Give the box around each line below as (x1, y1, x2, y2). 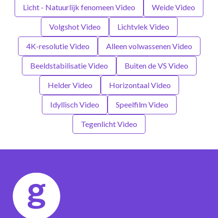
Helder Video (47, 80, 92, 90)
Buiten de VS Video (124, 60, 188, 70)
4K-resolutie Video (26, 41, 90, 51)
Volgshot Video (49, 21, 101, 31)
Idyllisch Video (50, 99, 99, 109)
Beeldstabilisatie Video (30, 60, 108, 70)
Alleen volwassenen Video (106, 41, 192, 51)
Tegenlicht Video (81, 119, 137, 128)
